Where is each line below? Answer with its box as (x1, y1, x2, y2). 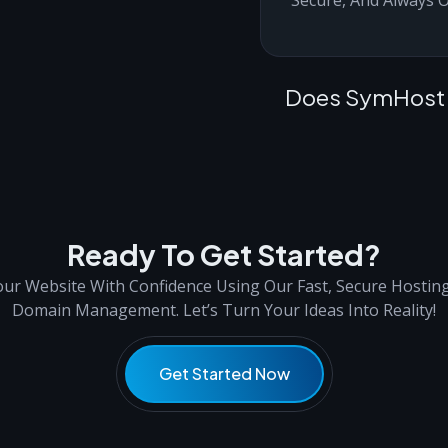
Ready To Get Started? (67, 236, 381, 273)
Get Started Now (158, 363, 290, 385)
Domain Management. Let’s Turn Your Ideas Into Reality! (11, 299, 436, 322)
